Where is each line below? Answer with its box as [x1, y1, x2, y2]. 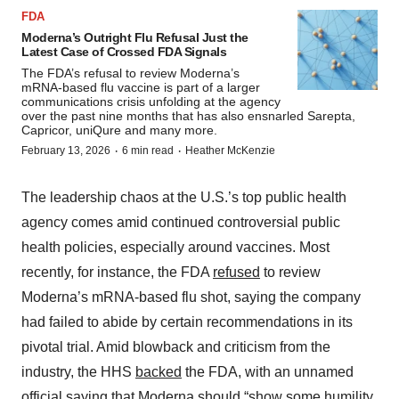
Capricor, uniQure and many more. [21, 123, 217, 138]
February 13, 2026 [21, 144, 110, 158]
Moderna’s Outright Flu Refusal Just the [21, 30, 248, 45]
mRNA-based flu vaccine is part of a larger [21, 80, 260, 95]
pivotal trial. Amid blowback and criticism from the [21, 339, 330, 355]
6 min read [122, 144, 174, 158]
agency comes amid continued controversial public [21, 215, 340, 231]
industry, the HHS [21, 364, 135, 380]
